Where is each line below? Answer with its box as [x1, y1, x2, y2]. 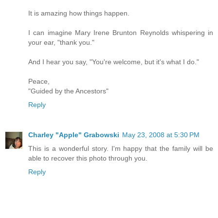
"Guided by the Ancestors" [28, 87, 109, 95]
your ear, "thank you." [28, 38, 94, 47]
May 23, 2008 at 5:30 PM [122, 131, 200, 139]
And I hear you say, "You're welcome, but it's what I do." [28, 58, 199, 66]
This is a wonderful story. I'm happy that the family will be [28, 145, 213, 153]
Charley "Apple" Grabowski [28, 131, 119, 139]
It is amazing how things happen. [28, 9, 129, 18]
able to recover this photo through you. [28, 154, 147, 163]
